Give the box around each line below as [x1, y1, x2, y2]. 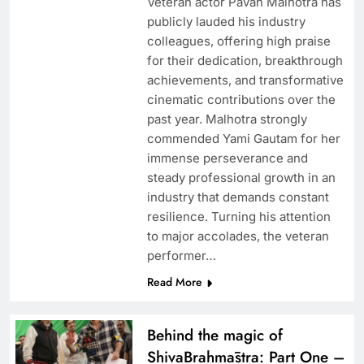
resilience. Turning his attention [146, 209, 331, 225]
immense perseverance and [146, 150, 308, 167]
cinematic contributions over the [146, 92, 336, 108]
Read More [146, 274, 202, 291]
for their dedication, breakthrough [146, 53, 343, 69]
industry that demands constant [146, 189, 329, 206]
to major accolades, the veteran [146, 228, 329, 245]
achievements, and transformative [146, 72, 344, 89]
